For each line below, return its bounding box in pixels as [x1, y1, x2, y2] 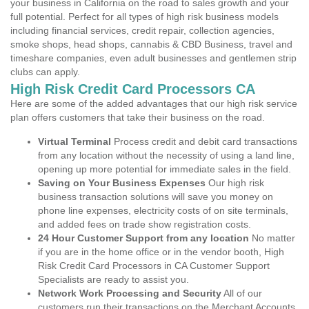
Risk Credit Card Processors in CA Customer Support [38, 260, 270, 271]
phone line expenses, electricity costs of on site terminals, [38, 205, 288, 216]
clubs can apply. [10, 66, 80, 77]
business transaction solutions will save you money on [38, 191, 273, 202]
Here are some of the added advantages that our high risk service [10, 98, 297, 109]
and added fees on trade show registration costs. [38, 219, 251, 230]
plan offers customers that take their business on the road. [10, 112, 265, 123]
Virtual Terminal [38, 136, 111, 147]
